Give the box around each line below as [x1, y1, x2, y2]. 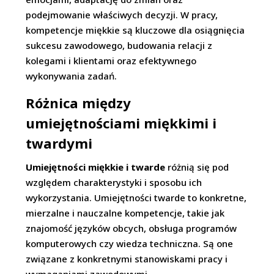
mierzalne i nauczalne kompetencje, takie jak [26, 207, 225, 219]
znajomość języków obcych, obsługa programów [26, 222, 237, 234]
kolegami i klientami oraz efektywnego [26, 54, 197, 67]
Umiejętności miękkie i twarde [26, 161, 166, 173]
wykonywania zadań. [26, 70, 117, 82]
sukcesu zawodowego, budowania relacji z [26, 39, 213, 51]
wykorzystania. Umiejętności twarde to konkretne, [26, 191, 247, 204]
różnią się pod [165, 161, 229, 173]
